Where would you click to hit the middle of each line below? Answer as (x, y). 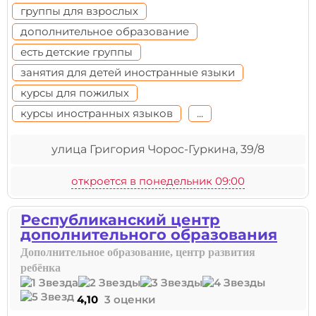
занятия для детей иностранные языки (128, 72)
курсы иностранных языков (97, 113)
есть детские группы (77, 52)
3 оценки (130, 299)
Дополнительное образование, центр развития (138, 252)
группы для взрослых (79, 11)
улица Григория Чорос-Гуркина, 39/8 (158, 149)
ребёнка (41, 268)
